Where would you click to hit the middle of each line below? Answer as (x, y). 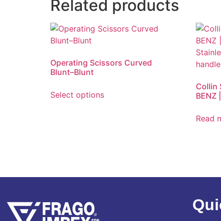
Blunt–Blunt (72, 72)
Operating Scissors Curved (101, 62)
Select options (77, 94)
